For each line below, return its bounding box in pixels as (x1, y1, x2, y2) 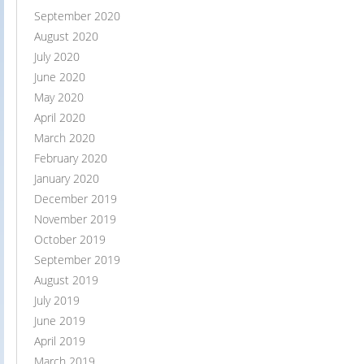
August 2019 (34, 272, 98, 288)
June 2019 (34, 313, 85, 329)
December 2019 (34, 191, 117, 207)
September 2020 (34, 8, 120, 24)
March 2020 (34, 130, 95, 146)
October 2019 (34, 232, 106, 248)
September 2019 (34, 252, 120, 268)
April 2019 (34, 333, 85, 349)
